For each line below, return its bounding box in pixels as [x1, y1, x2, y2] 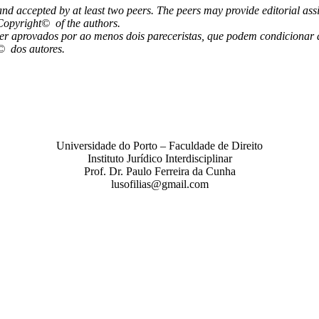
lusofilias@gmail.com [110, 177, 209, 190]
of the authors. [56, 16, 120, 29]
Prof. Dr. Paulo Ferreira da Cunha [83, 164, 236, 177]
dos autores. [11, 42, 65, 55]
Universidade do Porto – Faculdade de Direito [56, 139, 263, 152]
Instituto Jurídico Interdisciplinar [87, 152, 232, 164]
